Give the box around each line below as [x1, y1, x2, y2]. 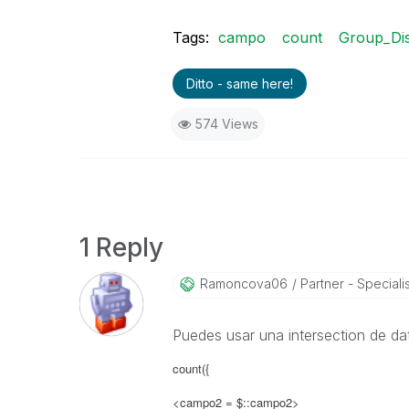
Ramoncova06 [199, 276, 288, 291]
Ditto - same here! [185, 76, 293, 91]
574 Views [194, 116, 258, 131]
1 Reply [79, 232, 163, 263]
